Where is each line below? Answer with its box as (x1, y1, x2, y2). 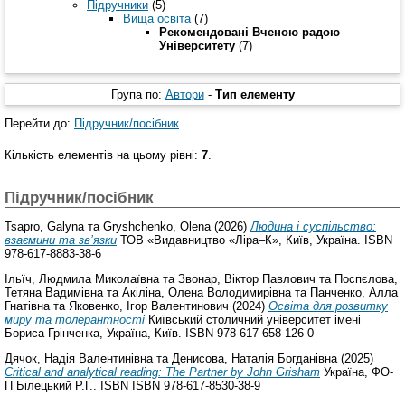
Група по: (110, 87, 165, 101)
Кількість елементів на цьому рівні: (5, 147, 202, 162)
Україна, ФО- (320, 365, 393, 380)
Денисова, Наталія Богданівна (172, 352, 337, 366)
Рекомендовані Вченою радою (159, 24, 340, 39)
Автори (165, 87, 204, 101)
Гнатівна (5, 299, 50, 314)
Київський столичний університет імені (145, 313, 361, 327)
